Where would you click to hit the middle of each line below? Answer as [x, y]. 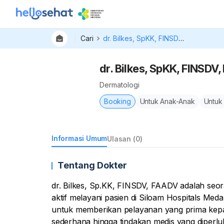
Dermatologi [119, 85]
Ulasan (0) [125, 138]
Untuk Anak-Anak [167, 101]
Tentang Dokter [92, 165]
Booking [117, 101]
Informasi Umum [79, 138]
